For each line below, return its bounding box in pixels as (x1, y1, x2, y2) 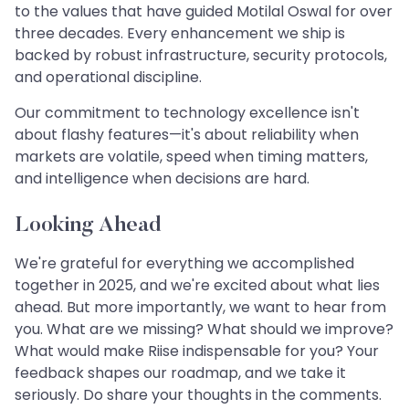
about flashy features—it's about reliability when (15, 123, 359, 145)
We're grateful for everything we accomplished (15, 252, 354, 274)
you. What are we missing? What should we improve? (15, 318, 393, 340)
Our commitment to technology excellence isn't (15, 101, 360, 123)
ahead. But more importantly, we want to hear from (15, 296, 386, 318)
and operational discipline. (15, 66, 202, 88)
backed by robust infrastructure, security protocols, (15, 44, 387, 66)
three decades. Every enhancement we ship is (15, 22, 345, 44)
